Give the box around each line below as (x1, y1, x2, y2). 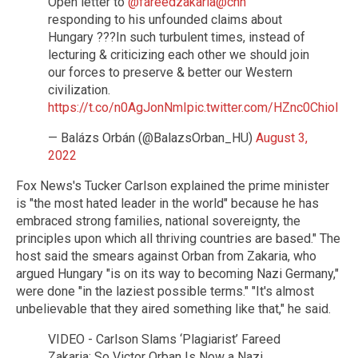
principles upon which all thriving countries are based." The (16, 230, 340, 246)
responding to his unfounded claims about (48, 11, 282, 27)
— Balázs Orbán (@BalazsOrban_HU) (48, 129, 256, 145)
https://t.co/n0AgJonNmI (48, 99, 187, 115)
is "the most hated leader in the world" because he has (16, 195, 319, 211)
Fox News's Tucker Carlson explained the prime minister (16, 177, 329, 193)
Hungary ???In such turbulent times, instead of (48, 29, 305, 45)
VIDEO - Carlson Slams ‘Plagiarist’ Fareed (48, 331, 280, 347)
